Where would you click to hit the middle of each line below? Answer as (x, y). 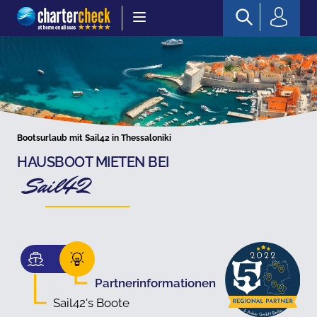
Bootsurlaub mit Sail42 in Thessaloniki (94, 138)
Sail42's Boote (92, 302)
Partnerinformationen (156, 283)
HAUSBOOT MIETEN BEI (93, 162)
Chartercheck (51, 14)
